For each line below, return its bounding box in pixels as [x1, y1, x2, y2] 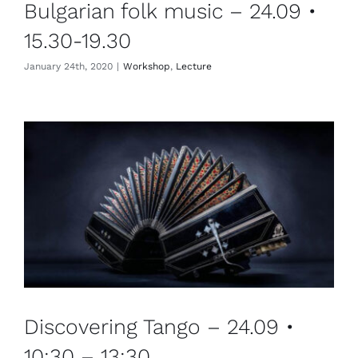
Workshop [123, 61, 170, 73]
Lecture [176, 61, 212, 73]
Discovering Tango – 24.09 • [24, 314, 294, 340]
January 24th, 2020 [24, 61, 113, 73]
